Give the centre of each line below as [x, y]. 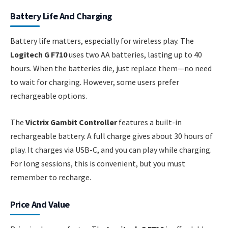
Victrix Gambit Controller [71, 122]
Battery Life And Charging [61, 16]
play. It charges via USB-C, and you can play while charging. [111, 149]
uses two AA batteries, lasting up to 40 [135, 55]
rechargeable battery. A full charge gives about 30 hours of [111, 136]
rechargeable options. [49, 96]
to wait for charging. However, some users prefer [95, 82]
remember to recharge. [51, 177]
